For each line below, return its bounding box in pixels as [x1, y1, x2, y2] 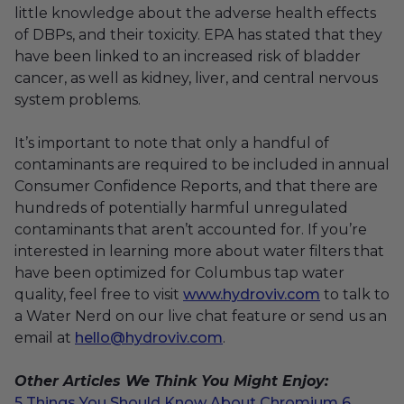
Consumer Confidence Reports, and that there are [14, 177, 378, 195]
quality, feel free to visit [14, 285, 183, 303]
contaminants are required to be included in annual [14, 155, 390, 173]
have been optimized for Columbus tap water [14, 263, 344, 281]
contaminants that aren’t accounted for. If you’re [14, 220, 367, 238]
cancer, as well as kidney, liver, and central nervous [14, 69, 378, 87]
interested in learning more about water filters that [14, 242, 384, 260]
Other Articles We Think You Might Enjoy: [14, 372, 328, 390]
